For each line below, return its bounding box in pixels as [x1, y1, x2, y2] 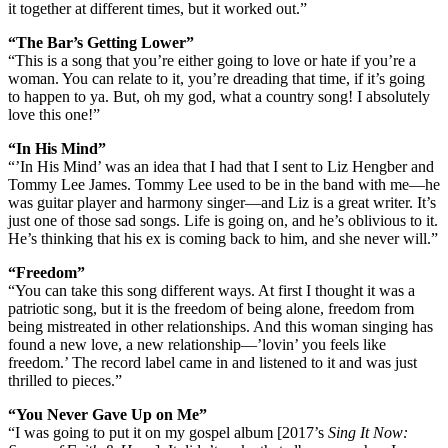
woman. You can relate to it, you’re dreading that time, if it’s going [8, 69, 425, 87]
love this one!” [8, 105, 100, 123]
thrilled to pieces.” [8, 371, 122, 389]
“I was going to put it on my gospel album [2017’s [8, 423, 328, 441]
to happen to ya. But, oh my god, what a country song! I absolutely [8, 87, 430, 105]
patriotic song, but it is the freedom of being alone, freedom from [8, 299, 414, 317]
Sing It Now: [328, 423, 408, 441]
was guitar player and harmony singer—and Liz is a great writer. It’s [8, 193, 436, 211]
